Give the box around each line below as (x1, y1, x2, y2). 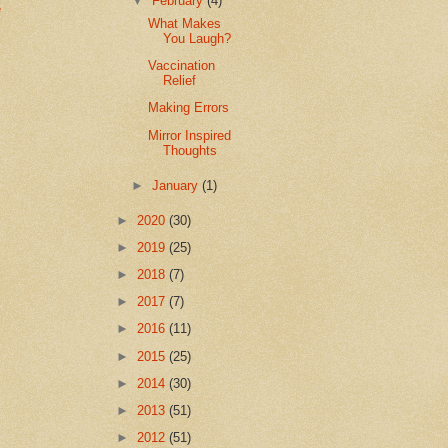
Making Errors (148, 100, 230, 116)
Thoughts (163, 142, 218, 158)
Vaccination (148, 58, 216, 74)
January (152, 177, 203, 193)
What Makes (148, 16, 222, 31)
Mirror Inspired (148, 127, 232, 143)
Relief (163, 73, 197, 89)
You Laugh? (163, 31, 232, 46)
